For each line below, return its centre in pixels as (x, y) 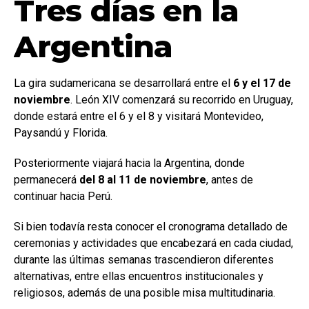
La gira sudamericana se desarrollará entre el (123, 83)
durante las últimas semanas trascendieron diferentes (144, 259)
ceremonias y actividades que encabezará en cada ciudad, (153, 243)
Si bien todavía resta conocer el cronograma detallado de (151, 226)
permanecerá (47, 179)
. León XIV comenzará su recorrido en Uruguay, (182, 99)
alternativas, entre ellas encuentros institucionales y (139, 276)
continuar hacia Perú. (63, 196)
